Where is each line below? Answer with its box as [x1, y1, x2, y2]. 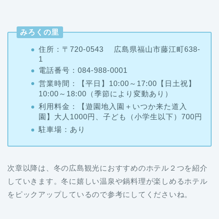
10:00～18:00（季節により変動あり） [38, 64, 173, 73]
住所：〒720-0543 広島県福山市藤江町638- [38, 20, 200, 28]
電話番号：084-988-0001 [38, 41, 128, 50]
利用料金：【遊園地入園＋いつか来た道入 [38, 77, 187, 86]
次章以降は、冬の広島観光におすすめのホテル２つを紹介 [7, 138, 208, 147]
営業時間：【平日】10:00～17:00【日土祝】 [38, 54, 196, 63]
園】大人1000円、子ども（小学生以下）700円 [38, 87, 202, 96]
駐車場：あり [38, 100, 86, 109]
